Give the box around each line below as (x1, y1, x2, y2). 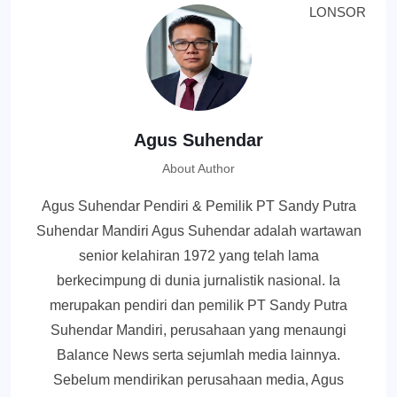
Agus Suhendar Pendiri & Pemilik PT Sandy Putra (41, 198, 356, 214)
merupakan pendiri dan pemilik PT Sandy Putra (50, 298, 347, 314)
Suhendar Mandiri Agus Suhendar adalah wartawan (35, 223, 362, 239)
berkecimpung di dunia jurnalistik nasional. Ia (57, 273, 340, 289)
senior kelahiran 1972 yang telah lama (78, 248, 319, 264)
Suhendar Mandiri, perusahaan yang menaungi (51, 323, 346, 339)
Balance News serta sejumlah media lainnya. (57, 347, 340, 363)
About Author (162, 161, 235, 176)
